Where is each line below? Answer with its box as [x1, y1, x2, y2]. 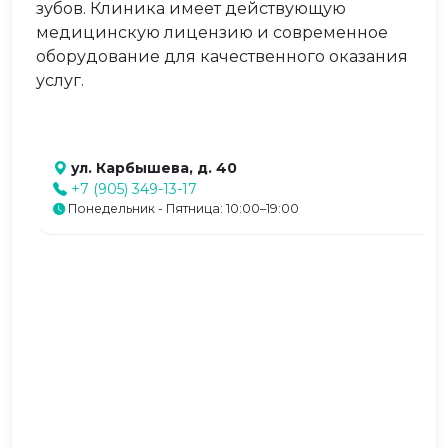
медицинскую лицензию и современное [36, 23, 388, 42]
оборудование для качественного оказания [36, 47, 408, 66]
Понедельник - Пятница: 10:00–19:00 [65, 201, 299, 216]
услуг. [36, 71, 84, 90]
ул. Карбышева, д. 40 [71, 159, 237, 177]
